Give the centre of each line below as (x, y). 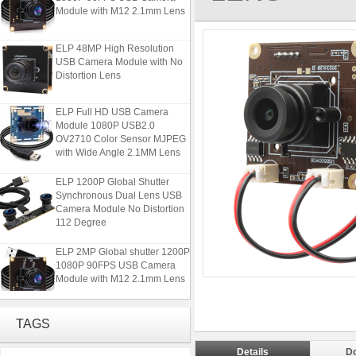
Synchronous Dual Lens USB (119, 189)
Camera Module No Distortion (120, 203)
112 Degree (81, 216)
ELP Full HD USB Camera (112, 106)
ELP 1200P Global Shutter (112, 176)
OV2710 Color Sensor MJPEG (121, 133)
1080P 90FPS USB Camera (116, 259)
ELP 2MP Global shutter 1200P (123, 246)
